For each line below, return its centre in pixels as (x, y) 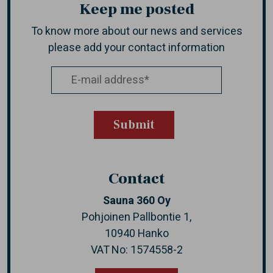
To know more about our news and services (136, 32)
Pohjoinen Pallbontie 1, (136, 217)
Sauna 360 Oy (136, 200)
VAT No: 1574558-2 (136, 250)
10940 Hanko (136, 233)
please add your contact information (136, 48)
